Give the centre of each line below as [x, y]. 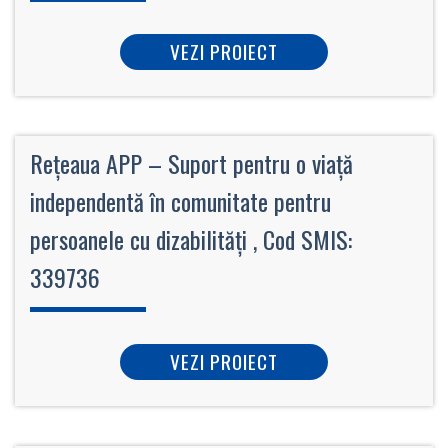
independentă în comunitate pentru [180, 200]
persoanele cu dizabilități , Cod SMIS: [191, 238]
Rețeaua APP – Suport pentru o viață [191, 162]
